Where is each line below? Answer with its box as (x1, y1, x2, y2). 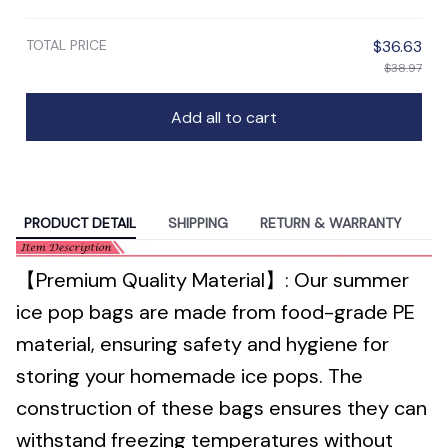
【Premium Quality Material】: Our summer (16, 267, 409, 294)
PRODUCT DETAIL (24, 213, 136, 232)
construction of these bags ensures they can (16, 395, 427, 422)
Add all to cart (171, 106, 277, 128)
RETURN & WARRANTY (260, 213, 402, 232)
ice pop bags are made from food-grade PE (16, 299, 415, 326)
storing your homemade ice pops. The (16, 363, 363, 390)
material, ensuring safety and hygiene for (16, 331, 389, 358)
